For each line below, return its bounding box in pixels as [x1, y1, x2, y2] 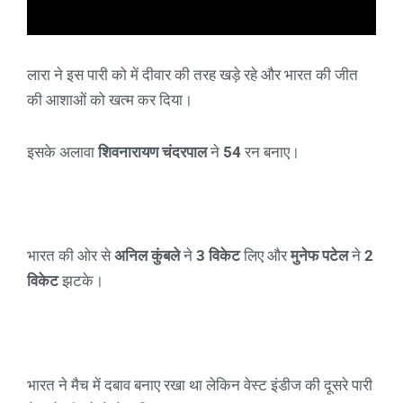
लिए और [240, 246, 291, 265]
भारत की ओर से [27, 246, 114, 265]
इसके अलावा [27, 142, 98, 161]
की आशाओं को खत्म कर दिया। [27, 90, 193, 109]
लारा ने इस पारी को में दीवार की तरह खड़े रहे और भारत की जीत [27, 65, 358, 84]
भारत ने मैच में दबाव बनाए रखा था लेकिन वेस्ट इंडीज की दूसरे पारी [27, 375, 372, 394]
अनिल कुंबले [114, 246, 180, 265]
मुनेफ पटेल [291, 246, 348, 265]
